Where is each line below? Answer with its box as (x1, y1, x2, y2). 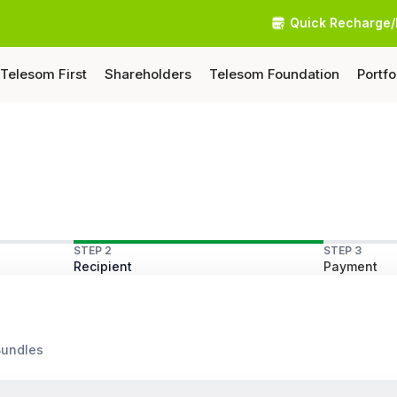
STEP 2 (74, 244, 113, 257)
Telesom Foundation (209, 66, 339, 82)
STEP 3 (323, 244, 362, 257)
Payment (323, 259, 378, 274)
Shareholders (105, 66, 191, 82)
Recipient (74, 259, 133, 274)
